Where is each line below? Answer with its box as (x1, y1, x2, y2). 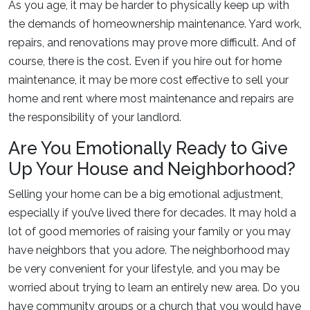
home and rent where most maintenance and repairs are (8, 92, 293, 105)
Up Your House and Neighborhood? (8, 158, 295, 179)
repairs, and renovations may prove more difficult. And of (8, 36, 296, 49)
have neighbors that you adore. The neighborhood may (8, 244, 290, 257)
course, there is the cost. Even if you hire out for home (8, 55, 282, 68)
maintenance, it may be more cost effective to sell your (8, 73, 289, 86)
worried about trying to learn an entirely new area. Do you (8, 281, 300, 294)
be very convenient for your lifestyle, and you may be (8, 262, 280, 275)
